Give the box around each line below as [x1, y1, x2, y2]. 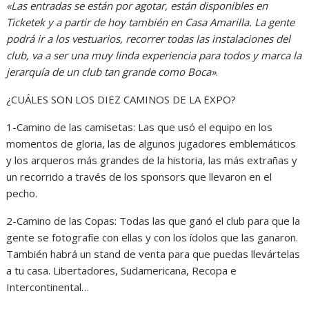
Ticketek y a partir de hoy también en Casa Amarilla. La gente [6, 15, 295, 30]
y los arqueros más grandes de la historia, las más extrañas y [6, 153, 298, 168]
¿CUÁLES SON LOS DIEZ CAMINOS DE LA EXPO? [6, 92, 237, 107]
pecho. [6, 186, 38, 201]
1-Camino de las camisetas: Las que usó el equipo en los [6, 120, 273, 134]
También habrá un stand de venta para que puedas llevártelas [6, 247, 301, 261]
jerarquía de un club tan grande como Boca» [6, 65, 217, 79]
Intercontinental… [6, 280, 90, 295]
